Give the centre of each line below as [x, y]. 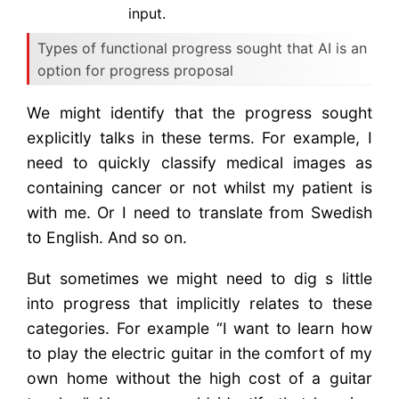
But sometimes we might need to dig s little [199, 278]
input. [147, 13]
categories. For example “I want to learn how [199, 328]
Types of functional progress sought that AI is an [203, 48]
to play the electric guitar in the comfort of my [199, 353]
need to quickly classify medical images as [199, 163]
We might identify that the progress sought [199, 113]
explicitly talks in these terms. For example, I [199, 138]
